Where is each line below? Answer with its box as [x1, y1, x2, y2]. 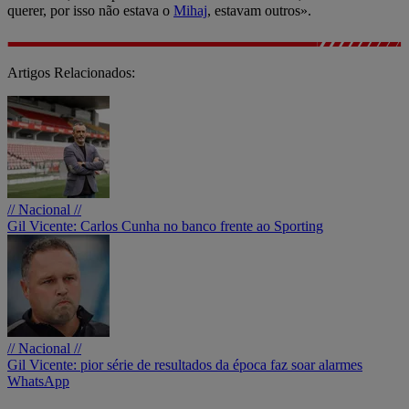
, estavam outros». [207, 2, 319, 18]
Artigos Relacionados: [7, 64, 135, 80]
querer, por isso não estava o [7, 2, 173, 18]
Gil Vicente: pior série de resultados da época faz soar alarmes [7, 356, 362, 372]
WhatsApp [7, 372, 69, 389]
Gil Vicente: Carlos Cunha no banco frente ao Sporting [7, 217, 323, 234]
